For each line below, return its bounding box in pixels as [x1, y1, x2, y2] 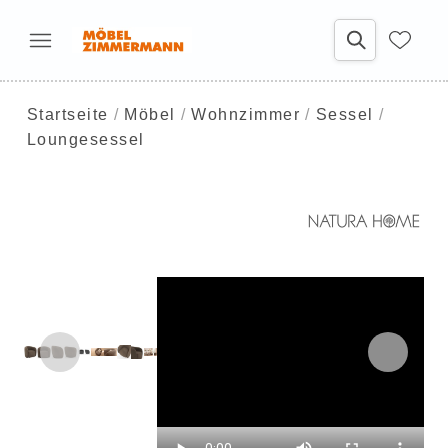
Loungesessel [26, 131, 145, 148]
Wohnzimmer [191, 106, 301, 123]
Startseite [26, 106, 109, 123]
